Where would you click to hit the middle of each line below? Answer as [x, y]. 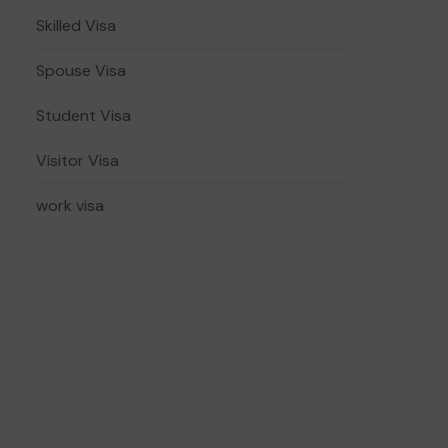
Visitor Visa [77, 160]
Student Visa [83, 115]
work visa [70, 205]
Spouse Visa [81, 70]
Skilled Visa [76, 25]
